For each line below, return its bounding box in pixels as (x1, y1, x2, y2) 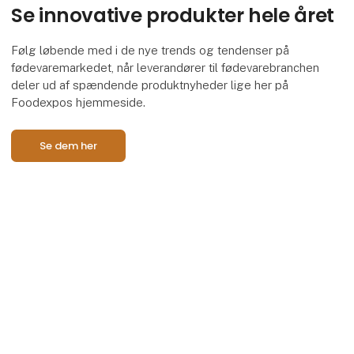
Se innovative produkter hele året (11, 2, 334, 30)
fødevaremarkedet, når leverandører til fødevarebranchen (11, 61, 320, 75)
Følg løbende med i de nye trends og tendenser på (11, 43, 290, 58)
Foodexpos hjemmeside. (11, 96, 146, 110)
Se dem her (39, 137, 97, 153)
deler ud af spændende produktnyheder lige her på (11, 78, 289, 92)
